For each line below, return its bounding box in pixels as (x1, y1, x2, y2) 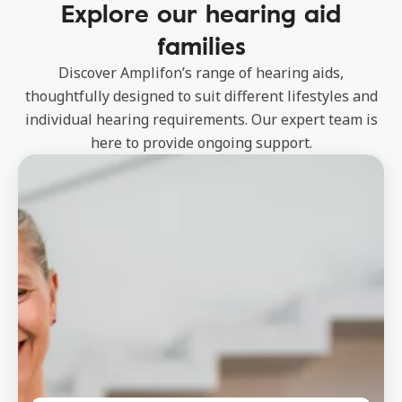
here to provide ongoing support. (90, 133, 312, 153)
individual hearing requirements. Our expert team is (24, 109, 378, 129)
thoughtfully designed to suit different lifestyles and (24, 86, 378, 106)
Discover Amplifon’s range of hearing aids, (58, 63, 344, 83)
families (156, 26, 246, 64)
